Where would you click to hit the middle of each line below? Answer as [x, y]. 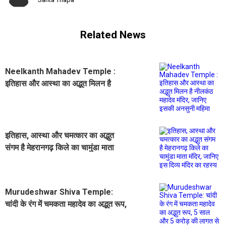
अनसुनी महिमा [25, 107]
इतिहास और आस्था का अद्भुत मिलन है [58, 83]
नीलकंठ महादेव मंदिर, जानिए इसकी [55, 95]
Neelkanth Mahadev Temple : [60, 71]
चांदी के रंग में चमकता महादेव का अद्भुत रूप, [66, 204]
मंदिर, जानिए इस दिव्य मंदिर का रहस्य [58, 159]
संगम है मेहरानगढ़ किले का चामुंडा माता [60, 147]
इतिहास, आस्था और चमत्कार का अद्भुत [60, 135]
